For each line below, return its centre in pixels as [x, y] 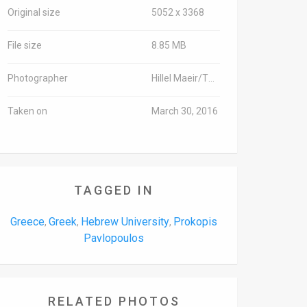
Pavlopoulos [114, 238]
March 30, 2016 [185, 111]
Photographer [38, 78]
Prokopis [195, 222]
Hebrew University [125, 222]
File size [25, 45]
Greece [27, 222]
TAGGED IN [114, 190]
